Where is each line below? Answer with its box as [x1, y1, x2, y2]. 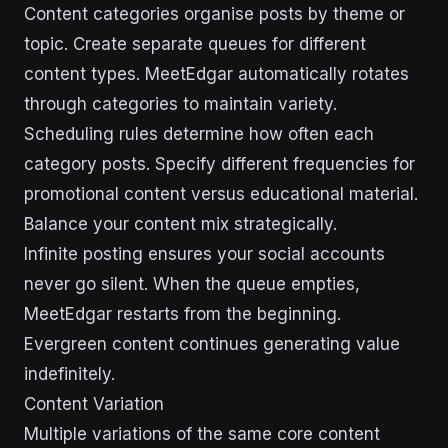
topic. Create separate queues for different [24, 34, 366, 54]
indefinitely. [24, 364, 115, 384]
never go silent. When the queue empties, [24, 274, 360, 294]
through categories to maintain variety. [24, 94, 337, 114]
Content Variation [24, 394, 164, 414]
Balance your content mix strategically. [24, 214, 337, 234]
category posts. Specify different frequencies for [24, 154, 415, 174]
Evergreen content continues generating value [24, 334, 400, 354]
